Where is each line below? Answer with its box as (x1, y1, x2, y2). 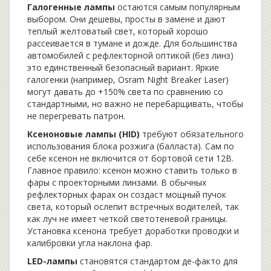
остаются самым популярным (115, 1, 240, 13)
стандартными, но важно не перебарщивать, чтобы (27, 98, 243, 110)
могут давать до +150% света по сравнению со (27, 86, 223, 98)
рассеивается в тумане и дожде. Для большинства (27, 38, 237, 50)
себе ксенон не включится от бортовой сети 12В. (27, 152, 233, 165)
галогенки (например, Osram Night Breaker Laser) (27, 74, 229, 86)
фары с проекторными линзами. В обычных (27, 177, 206, 189)
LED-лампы (27, 255, 77, 267)
